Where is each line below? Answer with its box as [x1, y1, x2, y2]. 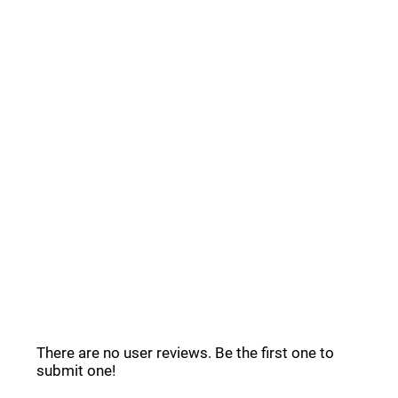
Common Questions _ [36, 139, 220, 162]
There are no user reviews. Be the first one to [36, 343, 335, 362]
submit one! [36, 361, 116, 379]
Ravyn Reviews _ [36, 276, 181, 299]
